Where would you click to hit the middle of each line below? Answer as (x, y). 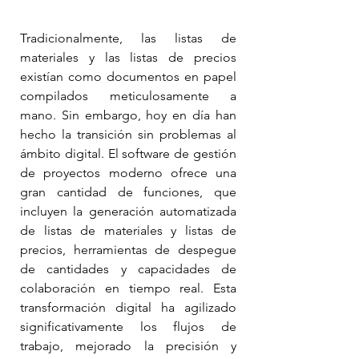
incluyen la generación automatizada (128, 211)
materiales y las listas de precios (128, 57)
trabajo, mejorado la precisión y (128, 345)
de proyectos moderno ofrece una (128, 172)
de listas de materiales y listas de (128, 230)
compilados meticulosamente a (128, 95)
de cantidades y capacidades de (128, 268)
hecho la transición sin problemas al (128, 134)
